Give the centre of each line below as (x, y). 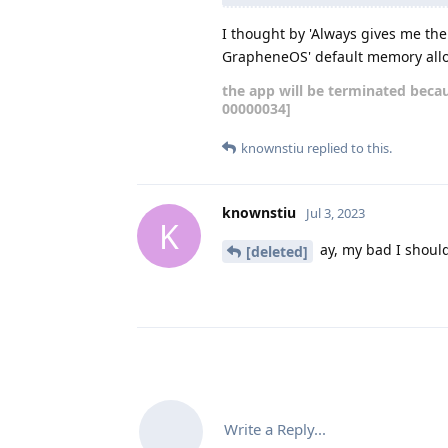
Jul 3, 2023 (335, 213)
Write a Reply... (275, 428)
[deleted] (277, 251)
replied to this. (348, 148)
